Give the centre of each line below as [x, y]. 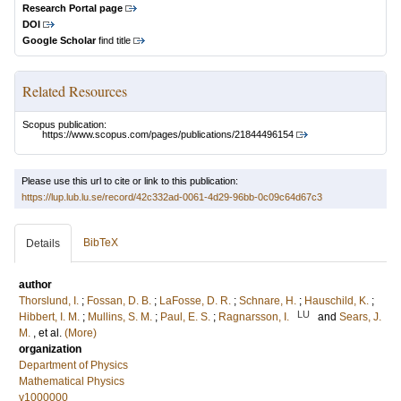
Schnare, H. [268, 301]
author [35, 285]
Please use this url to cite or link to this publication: [130, 181]
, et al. [49, 333]
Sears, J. [360, 317]
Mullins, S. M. [120, 317]
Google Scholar [59, 40]
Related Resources [75, 91]
